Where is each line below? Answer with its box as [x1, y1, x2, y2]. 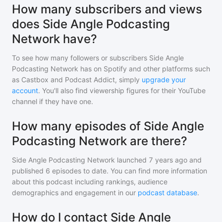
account [12, 86, 38, 95]
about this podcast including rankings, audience [12, 177, 167, 186]
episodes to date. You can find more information [50, 166, 207, 175]
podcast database [138, 188, 197, 197]
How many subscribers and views [12, 2, 202, 16]
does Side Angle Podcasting [12, 17, 170, 31]
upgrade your [142, 75, 186, 84]
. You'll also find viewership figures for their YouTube [38, 86, 206, 95]
